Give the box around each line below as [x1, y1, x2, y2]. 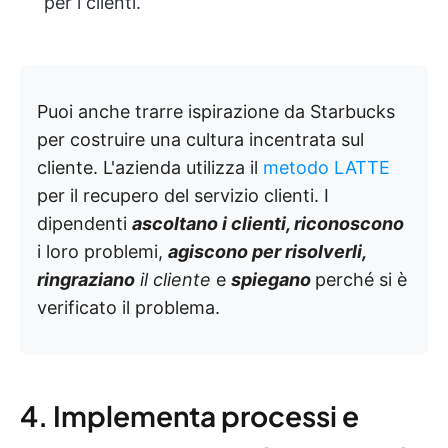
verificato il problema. [37, 296, 220, 318]
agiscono [168, 240, 248, 262]
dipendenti [37, 212, 132, 234]
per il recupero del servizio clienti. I [37, 184, 329, 206]
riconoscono [294, 212, 404, 234]
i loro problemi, [37, 240, 168, 262]
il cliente [135, 268, 211, 290]
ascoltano [132, 212, 218, 234]
